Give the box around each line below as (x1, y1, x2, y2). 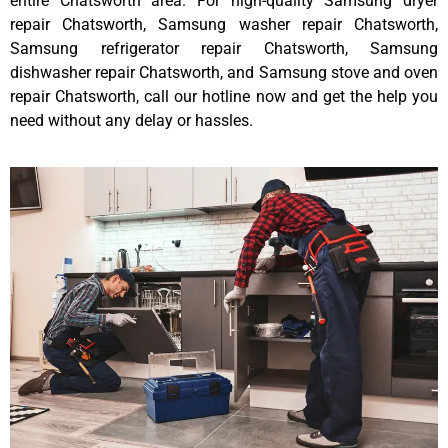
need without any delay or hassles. (10, 110, 253, 130)
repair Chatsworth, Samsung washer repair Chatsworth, (10, 14, 438, 34)
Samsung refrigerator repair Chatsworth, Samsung (10, 38, 438, 58)
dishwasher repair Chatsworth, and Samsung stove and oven (10, 62, 438, 82)
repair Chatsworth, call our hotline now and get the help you (10, 86, 438, 106)
